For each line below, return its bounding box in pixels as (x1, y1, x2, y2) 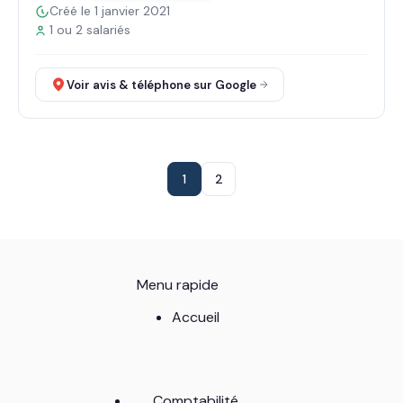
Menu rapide (136, 275, 219, 295)
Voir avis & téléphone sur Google (67, 76, 256, 93)
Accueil (171, 308, 219, 327)
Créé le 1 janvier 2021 (49, 3, 170, 19)
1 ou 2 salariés (49, 22, 130, 38)
